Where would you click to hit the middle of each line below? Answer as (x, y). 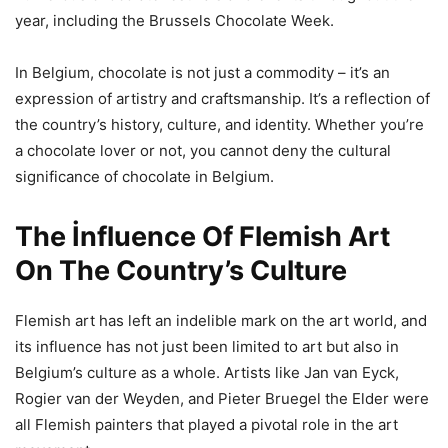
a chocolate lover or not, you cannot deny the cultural (203, 151)
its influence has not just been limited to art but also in (207, 347)
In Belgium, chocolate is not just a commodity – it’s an (202, 73)
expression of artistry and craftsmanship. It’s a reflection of (222, 99)
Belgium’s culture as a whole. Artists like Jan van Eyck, (207, 373)
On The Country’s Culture (181, 271)
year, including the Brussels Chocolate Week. (174, 21)
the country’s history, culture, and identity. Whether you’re (219, 125)
